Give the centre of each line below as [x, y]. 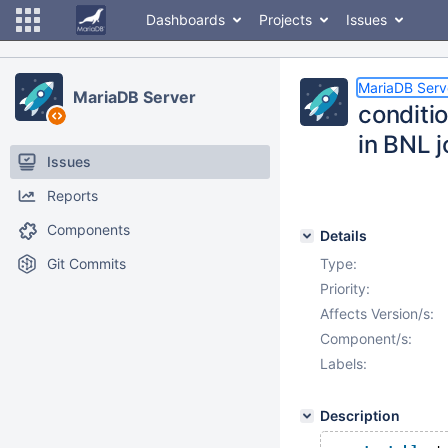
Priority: [345, 288]
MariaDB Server [134, 97]
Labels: [343, 363]
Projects [285, 19]
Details [343, 235]
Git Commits [86, 263]
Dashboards [185, 19]
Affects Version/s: [377, 313]
